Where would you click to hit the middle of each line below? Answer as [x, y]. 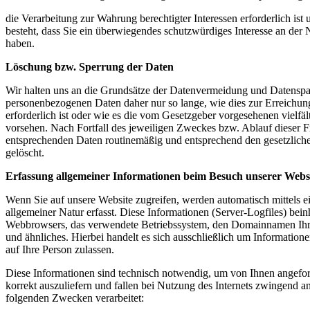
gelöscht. [25, 152]
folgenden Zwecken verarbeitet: [75, 298]
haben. [20, 43]
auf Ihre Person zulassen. [60, 249]
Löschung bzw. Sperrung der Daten [90, 66]
